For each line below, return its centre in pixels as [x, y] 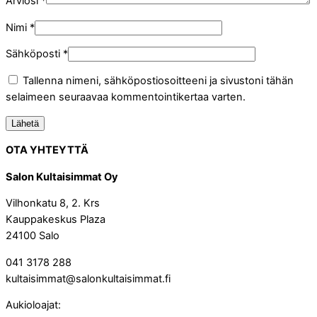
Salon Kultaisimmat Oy [62, 177]
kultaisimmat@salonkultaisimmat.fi [88, 278]
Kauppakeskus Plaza [56, 220]
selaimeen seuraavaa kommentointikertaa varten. [126, 97]
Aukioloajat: [35, 305]
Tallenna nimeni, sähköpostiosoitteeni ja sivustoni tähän [158, 80]
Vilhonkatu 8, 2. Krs [53, 203]
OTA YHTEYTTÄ [47, 150]
